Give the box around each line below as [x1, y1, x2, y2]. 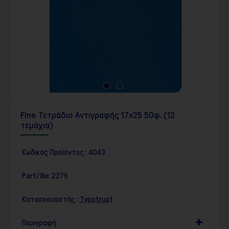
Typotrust [80, 194, 113, 203]
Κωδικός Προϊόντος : [21, 147, 87, 156]
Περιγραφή [21, 218, 56, 227]
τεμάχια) [20, 120, 53, 130]
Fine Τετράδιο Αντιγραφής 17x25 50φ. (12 [20, 109, 175, 120]
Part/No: [21, 171, 50, 180]
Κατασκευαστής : [21, 194, 78, 203]
